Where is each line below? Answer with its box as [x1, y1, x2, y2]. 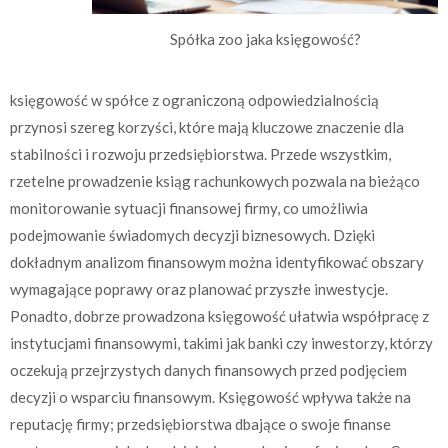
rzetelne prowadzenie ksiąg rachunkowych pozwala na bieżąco [10, 172, 420, 191]
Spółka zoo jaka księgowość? [169, 29, 361, 48]
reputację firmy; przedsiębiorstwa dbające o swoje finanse [10, 415, 391, 434]
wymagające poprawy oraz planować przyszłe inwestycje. [10, 280, 388, 299]
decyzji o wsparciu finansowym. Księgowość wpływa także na [10, 388, 411, 407]
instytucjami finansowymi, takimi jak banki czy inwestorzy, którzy [10, 334, 433, 353]
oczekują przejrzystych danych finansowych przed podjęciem [10, 361, 407, 380]
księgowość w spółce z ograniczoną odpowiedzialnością [10, 91, 379, 110]
